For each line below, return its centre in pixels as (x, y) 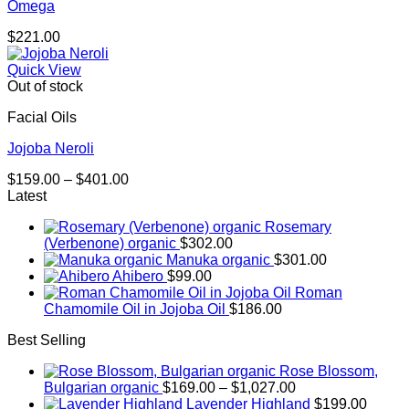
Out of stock (45, 87)
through (152, 228)
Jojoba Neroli (51, 149)
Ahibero (138, 277)
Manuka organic (218, 260)
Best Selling (47, 341)
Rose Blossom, (329, 372)
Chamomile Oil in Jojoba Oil (135, 309)
